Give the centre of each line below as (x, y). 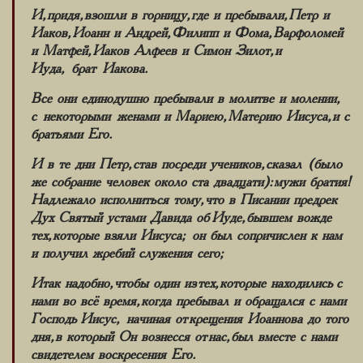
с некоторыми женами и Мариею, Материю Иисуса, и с (190, 116)
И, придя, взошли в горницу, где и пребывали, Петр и (180, 15)
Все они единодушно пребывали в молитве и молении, (184, 98)
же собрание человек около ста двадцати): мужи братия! (190, 182)
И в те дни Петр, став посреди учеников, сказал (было (186, 164)
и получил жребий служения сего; (130, 253)
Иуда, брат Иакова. (89, 68)
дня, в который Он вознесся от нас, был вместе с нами (184, 337)
